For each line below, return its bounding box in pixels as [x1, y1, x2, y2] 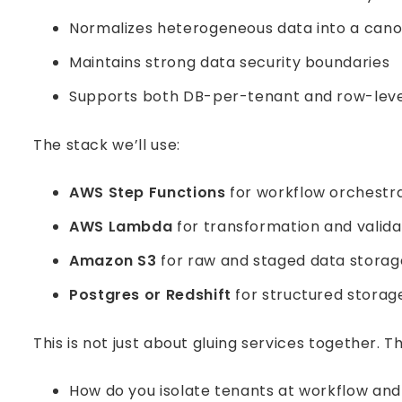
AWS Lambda [69, 216, 173, 237]
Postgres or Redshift [69, 284, 232, 305]
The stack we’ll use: [33, 135, 180, 155]
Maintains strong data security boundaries [69, 52, 390, 73]
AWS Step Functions [69, 182, 226, 203]
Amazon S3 [69, 250, 157, 271]
